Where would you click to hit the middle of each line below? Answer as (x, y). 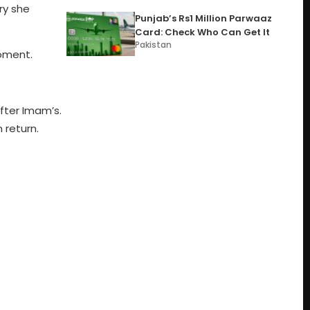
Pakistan (154, 45)
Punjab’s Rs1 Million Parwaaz (204, 18)
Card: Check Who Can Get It (203, 32)
